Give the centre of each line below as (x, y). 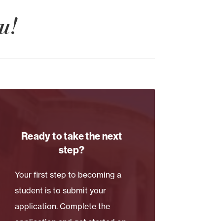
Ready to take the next (72, 136)
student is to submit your (61, 190)
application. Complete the (63, 206)
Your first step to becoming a (68, 174)
